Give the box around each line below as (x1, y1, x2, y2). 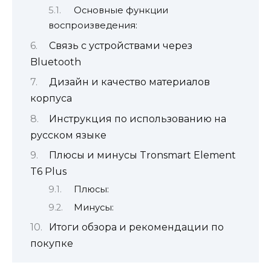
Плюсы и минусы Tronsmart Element (48, 149, 236, 161)
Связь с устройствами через (48, 39, 192, 51)
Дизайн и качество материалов (48, 76, 210, 88)
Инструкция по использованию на (48, 113, 226, 125)
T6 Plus (30, 165, 67, 177)
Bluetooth (30, 56, 81, 68)
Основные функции (73, 5, 168, 16)
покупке (30, 238, 73, 250)
